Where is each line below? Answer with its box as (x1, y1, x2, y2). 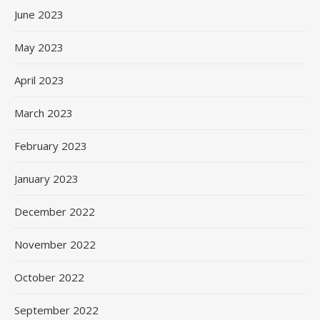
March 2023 (14, 106, 73, 120)
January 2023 (14, 171, 79, 186)
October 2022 (14, 270, 84, 284)
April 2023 (14, 73, 64, 87)
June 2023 (14, 7, 64, 21)
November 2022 (14, 237, 96, 251)
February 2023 (14, 139, 87, 153)
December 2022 (14, 204, 95, 219)
